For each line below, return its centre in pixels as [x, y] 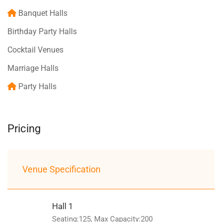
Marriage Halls [33, 68]
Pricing [24, 128]
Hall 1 [63, 206]
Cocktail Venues [35, 50]
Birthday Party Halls [42, 31]
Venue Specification [61, 169]
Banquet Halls [43, 13]
